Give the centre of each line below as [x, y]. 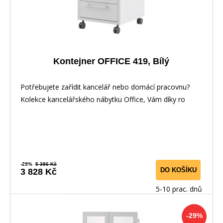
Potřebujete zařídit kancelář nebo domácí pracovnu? [105, 87]
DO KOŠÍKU [178, 170]
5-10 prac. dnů [179, 189]
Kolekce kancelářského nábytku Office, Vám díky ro [103, 99]
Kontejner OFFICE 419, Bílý [111, 61]
